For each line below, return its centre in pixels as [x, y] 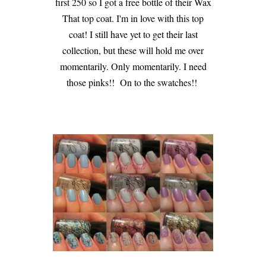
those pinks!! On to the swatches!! [133, 82]
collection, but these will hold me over [133, 50]
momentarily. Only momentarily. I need [133, 66]
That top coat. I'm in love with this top [133, 18]
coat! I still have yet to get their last [133, 34]
